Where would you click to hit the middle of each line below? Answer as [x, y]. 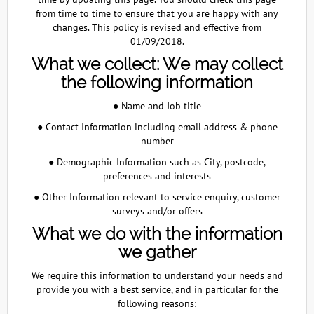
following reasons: [157, 303]
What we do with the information [157, 234]
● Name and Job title [157, 106]
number [157, 141]
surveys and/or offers [157, 211]
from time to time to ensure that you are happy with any [157, 13]
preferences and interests [157, 176]
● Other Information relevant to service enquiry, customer [157, 197]
